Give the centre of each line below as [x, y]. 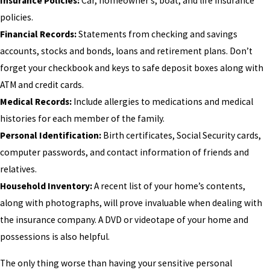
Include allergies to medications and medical [162, 102]
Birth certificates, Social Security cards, [181, 136]
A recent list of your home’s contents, [169, 186]
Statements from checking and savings [157, 34]
